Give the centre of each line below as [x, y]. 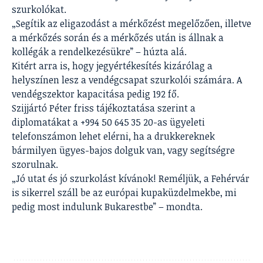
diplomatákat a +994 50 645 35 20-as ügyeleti [108, 122]
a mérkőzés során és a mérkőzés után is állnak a [118, 38]
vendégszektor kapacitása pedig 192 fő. [95, 94]
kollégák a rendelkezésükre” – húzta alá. [99, 52]
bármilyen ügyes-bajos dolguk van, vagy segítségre [123, 151]
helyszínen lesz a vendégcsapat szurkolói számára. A [127, 80]
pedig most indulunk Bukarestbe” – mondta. [107, 207]
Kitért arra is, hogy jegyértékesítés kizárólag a [112, 66]
